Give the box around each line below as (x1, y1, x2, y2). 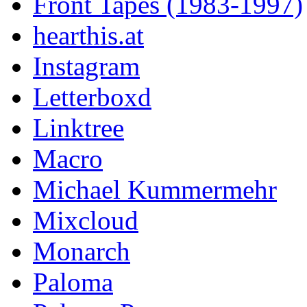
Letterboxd (33, 82, 151, 112)
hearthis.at (33, 20, 144, 50)
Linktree (33, 112, 124, 143)
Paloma (33, 267, 113, 297)
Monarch (33, 236, 130, 266)
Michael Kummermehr (33, 174, 277, 204)
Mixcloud (33, 205, 138, 235)
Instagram (33, 51, 140, 81)
